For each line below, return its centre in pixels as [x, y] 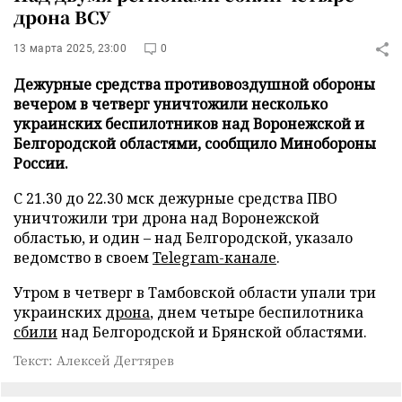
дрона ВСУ [62, 17]
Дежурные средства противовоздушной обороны [194, 84]
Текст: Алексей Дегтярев [94, 360]
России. [41, 163]
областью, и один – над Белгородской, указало [183, 238]
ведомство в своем [83, 258]
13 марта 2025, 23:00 [70, 48]
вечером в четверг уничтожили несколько [170, 104]
